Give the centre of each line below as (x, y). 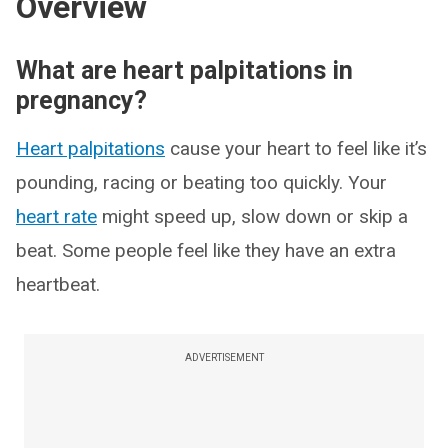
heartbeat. (58, 284)
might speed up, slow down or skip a (252, 216)
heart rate (56, 216)
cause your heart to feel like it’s (296, 148)
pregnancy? (81, 100)
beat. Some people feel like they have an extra (206, 250)
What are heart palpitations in (184, 70)
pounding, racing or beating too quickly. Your (201, 182)
